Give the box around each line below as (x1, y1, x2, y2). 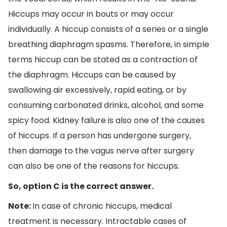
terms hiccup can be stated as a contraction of (8, 54, 198, 66)
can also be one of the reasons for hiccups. (8, 160, 179, 172)
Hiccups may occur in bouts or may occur (8, 8, 174, 20)
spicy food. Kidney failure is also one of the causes (8, 115, 205, 127)
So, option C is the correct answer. (8, 180, 154, 192)
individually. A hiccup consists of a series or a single (8, 23, 208, 35)
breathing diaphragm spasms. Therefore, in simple (8, 39, 209, 51)
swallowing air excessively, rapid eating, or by (8, 84, 186, 96)
